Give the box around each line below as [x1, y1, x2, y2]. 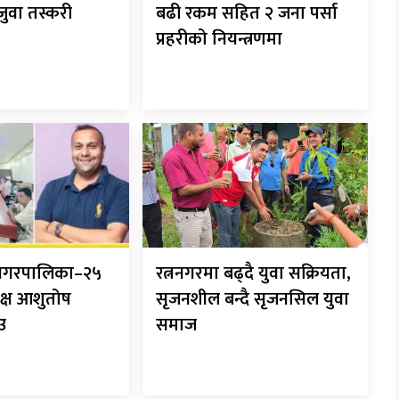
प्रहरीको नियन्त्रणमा [156, 24, 283, 55]
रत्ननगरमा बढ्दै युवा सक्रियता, [156, 257, 352, 289]
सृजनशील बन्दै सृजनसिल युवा [156, 283, 350, 314]
